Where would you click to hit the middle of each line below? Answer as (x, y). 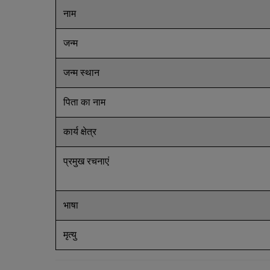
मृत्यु (71, 235)
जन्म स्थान (83, 73)
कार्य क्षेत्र (81, 132)
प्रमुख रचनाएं (87, 161)
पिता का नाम (86, 102)
